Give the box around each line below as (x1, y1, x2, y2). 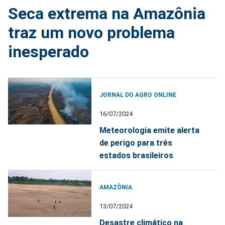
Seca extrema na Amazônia (8, 4, 205, 23)
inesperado (8, 42, 89, 61)
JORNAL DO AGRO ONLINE (99, 91, 177, 98)
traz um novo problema (8, 23, 175, 42)
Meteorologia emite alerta (99, 125, 200, 135)
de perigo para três (99, 138, 173, 148)
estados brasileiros (99, 150, 174, 160)
